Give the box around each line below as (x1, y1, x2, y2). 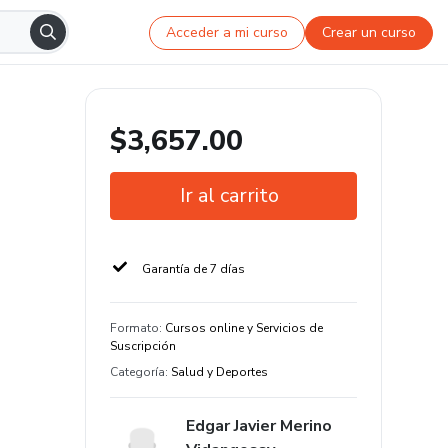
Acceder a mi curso (166, 22, 289, 42)
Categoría (110, 364, 165, 380)
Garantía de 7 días (142, 261, 245, 277)
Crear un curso (322, 22, 417, 42)
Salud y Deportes (171, 364, 268, 380)
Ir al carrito (180, 182, 279, 209)
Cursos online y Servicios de (165, 320, 323, 336)
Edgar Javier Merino (186, 415, 332, 437)
